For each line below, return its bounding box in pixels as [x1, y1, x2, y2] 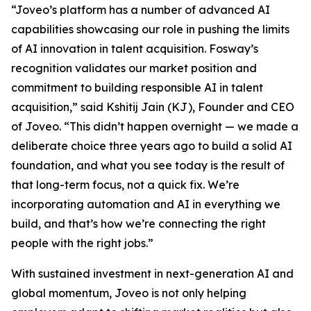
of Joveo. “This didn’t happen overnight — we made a [11, 119, 299, 133]
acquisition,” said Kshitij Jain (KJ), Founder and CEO [11, 99, 294, 114]
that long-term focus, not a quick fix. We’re [11, 177, 239, 192]
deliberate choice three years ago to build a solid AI [11, 138, 292, 153]
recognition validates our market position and [11, 60, 257, 75]
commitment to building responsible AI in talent [11, 80, 263, 94]
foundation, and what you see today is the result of [11, 158, 285, 172]
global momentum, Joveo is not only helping [11, 285, 246, 300]
